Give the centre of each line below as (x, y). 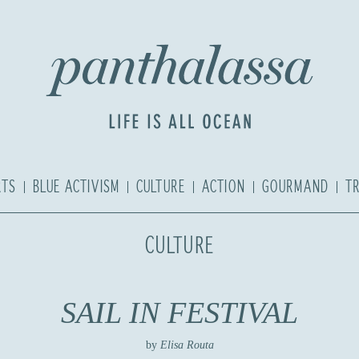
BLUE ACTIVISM (77, 188)
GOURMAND (296, 188)
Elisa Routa (185, 345)
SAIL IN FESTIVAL (179, 313)
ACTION (224, 188)
